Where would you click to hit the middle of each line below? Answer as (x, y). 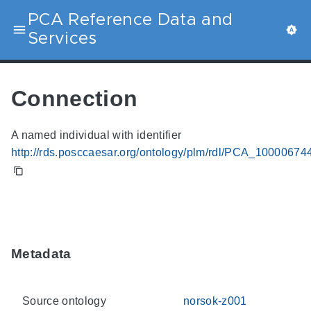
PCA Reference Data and (131, 20)
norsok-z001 (215, 301)
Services (62, 39)
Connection (75, 98)
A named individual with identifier (96, 135)
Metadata (41, 254)
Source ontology (64, 301)
